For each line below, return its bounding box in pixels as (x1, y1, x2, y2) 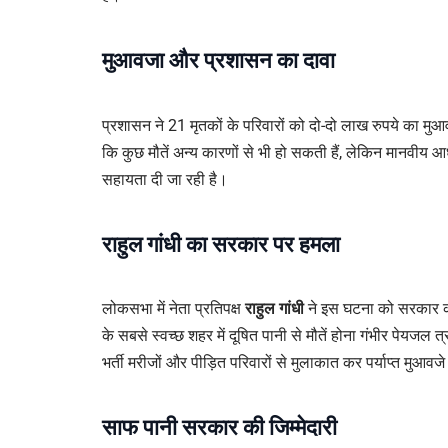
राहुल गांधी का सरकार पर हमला (102, 231, 340, 257)
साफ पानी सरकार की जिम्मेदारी (102, 415, 337, 441)
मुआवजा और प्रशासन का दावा (102, 48, 335, 74)
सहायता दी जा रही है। (102, 169, 228, 189)
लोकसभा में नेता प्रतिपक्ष (102, 299, 245, 319)
